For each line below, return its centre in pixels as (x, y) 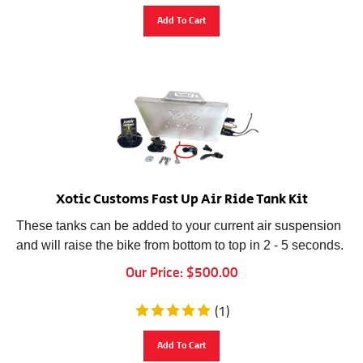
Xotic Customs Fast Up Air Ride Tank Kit (181, 192)
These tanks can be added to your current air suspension (179, 218)
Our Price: (154, 266)
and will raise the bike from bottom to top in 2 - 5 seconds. (180, 237)
